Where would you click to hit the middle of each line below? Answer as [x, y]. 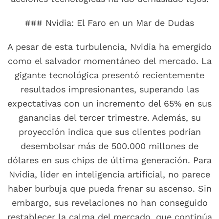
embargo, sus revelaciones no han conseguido [109, 203]
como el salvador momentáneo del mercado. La [109, 61]
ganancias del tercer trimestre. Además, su [109, 118]
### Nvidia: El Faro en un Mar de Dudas [109, 23]
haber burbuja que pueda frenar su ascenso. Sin [109, 189]
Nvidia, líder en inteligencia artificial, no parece [109, 175]
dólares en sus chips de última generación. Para [109, 160]
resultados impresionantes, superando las [109, 89]
